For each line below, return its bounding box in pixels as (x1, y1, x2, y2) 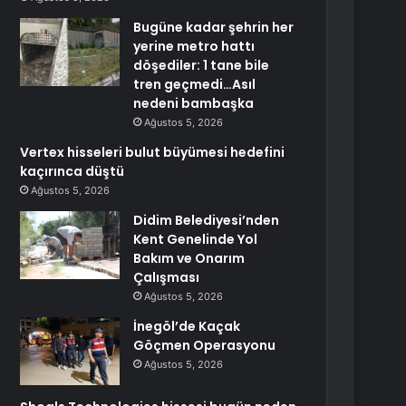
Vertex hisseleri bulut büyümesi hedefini (20, 143, 285, 161)
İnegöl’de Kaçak (133, 317, 241, 335)
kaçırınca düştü (20, 162, 125, 180)
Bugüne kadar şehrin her (133, 18, 295, 36)
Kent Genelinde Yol (133, 230, 258, 248)
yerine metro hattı (133, 37, 256, 55)
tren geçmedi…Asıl (133, 75, 256, 93)
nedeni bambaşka (133, 94, 255, 112)
